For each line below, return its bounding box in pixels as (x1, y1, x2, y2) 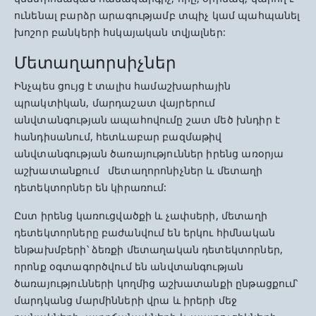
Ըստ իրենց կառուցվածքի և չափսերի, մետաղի (14, 209, 267, 222)
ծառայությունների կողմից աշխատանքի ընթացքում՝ (14, 276, 298, 290)
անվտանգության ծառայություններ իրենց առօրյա (14, 147, 284, 160)
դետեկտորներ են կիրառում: (14, 181, 167, 194)
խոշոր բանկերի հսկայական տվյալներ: (14, 25, 226, 39)
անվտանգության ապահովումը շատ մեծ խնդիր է (14, 113, 280, 126)
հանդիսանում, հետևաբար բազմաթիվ (14, 130, 222, 143)
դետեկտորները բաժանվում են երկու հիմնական (14, 226, 275, 239)
